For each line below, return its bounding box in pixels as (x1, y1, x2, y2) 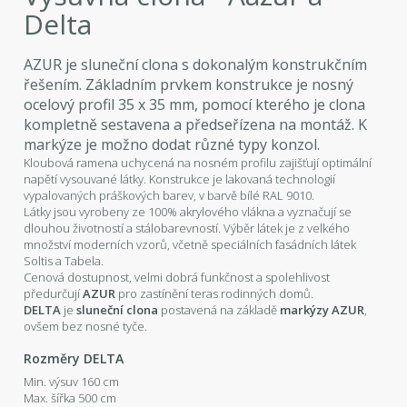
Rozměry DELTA (24, 349, 124, 367)
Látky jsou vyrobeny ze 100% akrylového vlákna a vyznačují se (24, 203, 352, 220)
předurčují (24, 284, 84, 302)
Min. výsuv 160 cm (24, 372, 120, 390)
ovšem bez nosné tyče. (24, 317, 148, 334)
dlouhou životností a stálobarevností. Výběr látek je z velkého (24, 219, 351, 236)
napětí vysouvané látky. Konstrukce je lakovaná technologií (24, 170, 336, 187)
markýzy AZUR (280, 301, 365, 318)
